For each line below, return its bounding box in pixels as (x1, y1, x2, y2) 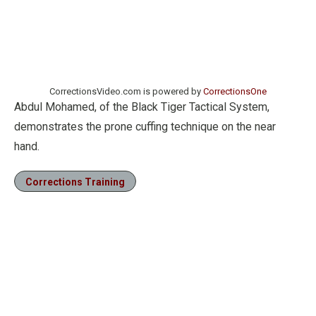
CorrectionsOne (203, 86, 267, 97)
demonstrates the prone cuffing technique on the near (14, 120, 276, 133)
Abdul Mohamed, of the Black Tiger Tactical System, (14, 100, 269, 114)
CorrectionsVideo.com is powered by (49, 86, 203, 97)
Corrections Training (25, 176, 125, 188)
